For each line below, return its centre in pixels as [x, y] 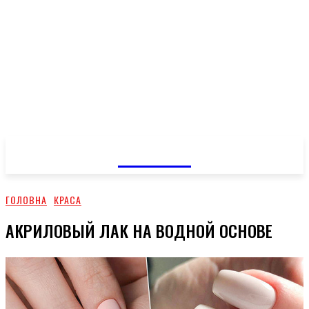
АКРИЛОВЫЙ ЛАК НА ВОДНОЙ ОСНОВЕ [139, 230]
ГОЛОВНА [26, 200]
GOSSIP [154, 153]
